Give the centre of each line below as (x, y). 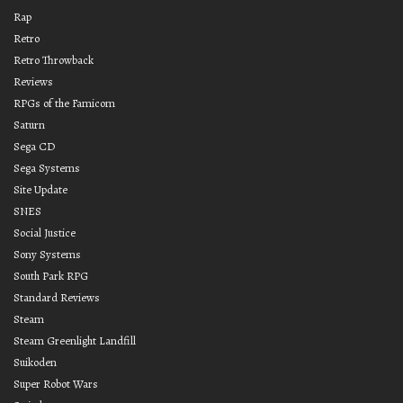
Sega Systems (47, 167)
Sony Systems (47, 254)
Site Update (40, 189)
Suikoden (35, 362)
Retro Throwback (54, 59)
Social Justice (45, 232)
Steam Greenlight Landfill (75, 340)
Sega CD (34, 146)
